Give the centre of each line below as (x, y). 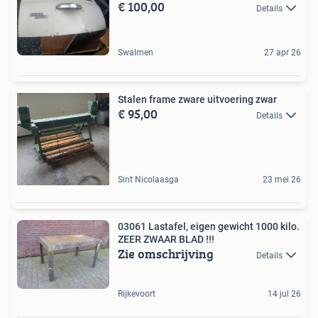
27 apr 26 (283, 52)
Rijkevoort (137, 294)
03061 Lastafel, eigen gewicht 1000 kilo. (209, 226)
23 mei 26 (282, 179)
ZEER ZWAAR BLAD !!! (166, 239)
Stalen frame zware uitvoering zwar (197, 99)
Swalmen (136, 52)
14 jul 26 (284, 294)
